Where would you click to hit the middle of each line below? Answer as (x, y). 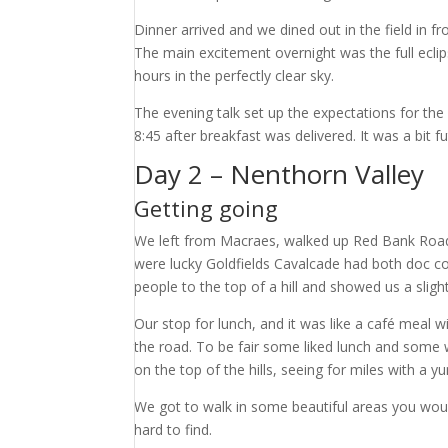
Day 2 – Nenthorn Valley (279, 174)
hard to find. (173, 429)
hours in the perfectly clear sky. (234, 75)
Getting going (206, 208)
